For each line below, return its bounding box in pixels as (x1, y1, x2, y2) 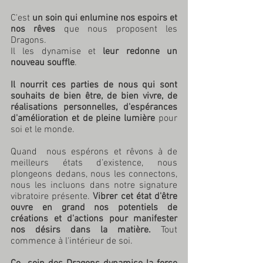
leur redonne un (103, 46, 178, 58)
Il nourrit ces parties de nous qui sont (11, 79, 177, 91)
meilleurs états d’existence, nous (11, 157, 177, 169)
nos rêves (11, 23, 56, 35)
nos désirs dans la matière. (11, 224, 151, 236)
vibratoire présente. (11, 191, 93, 203)
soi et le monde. (11, 124, 75, 136)
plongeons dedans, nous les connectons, (11, 168, 177, 180)
